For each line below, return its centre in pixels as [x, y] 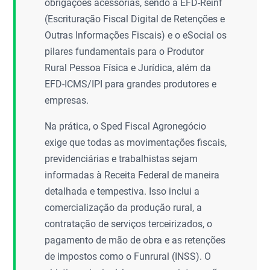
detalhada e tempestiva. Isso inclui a [122, 191]
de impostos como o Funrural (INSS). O [128, 256]
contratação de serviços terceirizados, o [129, 224]
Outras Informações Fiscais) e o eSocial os [136, 35]
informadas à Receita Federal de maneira [132, 175]
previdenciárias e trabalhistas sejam [121, 159]
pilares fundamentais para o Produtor [124, 52]
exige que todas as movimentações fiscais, [136, 143]
